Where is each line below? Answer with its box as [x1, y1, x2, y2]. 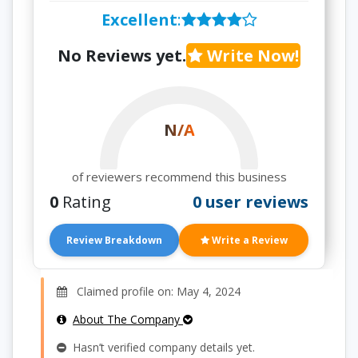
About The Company [73, 312, 183, 327]
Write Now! [203, 45, 299, 66]
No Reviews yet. [58, 45, 186, 66]
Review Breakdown [66, 233, 162, 247]
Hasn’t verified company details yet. [66, 340, 255, 355]
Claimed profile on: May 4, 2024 [67, 284, 241, 299]
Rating [58, 191, 111, 213]
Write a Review [209, 233, 288, 247]
